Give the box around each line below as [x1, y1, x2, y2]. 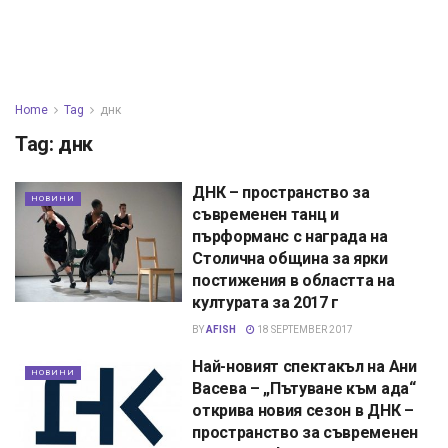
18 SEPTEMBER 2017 [255, 324, 354, 335]
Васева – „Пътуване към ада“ [192, 379, 416, 398]
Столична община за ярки [192, 249, 388, 268]
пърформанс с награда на [192, 227, 388, 246]
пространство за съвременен [192, 423, 418, 442]
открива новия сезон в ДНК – [192, 401, 414, 420]
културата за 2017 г [192, 293, 340, 312]
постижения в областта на [192, 271, 395, 290]
